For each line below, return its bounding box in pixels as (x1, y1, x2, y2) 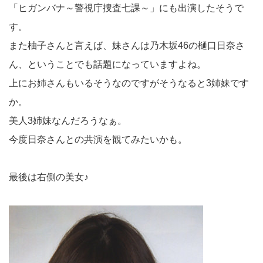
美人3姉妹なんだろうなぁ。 (9, 116, 127, 126)
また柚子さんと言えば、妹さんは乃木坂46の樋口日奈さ (9, 41, 245, 51)
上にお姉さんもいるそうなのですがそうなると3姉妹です (9, 78, 249, 89)
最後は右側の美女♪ (9, 172, 89, 183)
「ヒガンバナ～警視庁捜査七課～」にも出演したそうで (9, 3, 244, 14)
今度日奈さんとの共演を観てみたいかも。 (9, 134, 187, 145)
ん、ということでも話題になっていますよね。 (9, 59, 206, 70)
